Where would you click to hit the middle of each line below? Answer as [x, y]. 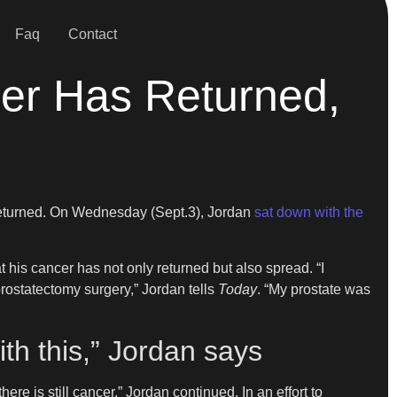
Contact [92, 34]
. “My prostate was [314, 289]
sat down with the [309, 213]
